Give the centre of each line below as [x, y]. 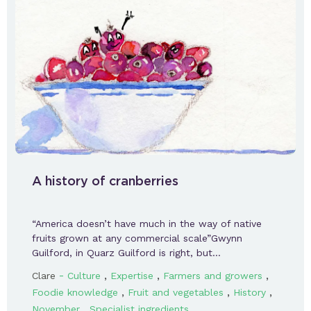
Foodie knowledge [75, 293]
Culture [84, 276]
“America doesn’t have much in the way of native [147, 224]
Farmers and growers [213, 276]
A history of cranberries [105, 181]
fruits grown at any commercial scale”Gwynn [137, 238]
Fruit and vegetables [176, 293]
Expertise [132, 276]
